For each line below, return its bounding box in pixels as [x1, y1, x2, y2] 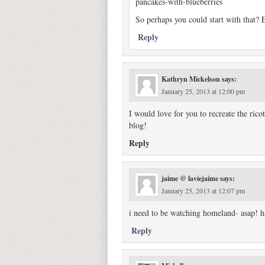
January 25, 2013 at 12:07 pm [161, 186, 245, 195]
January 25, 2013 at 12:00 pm [161, 86, 245, 96]
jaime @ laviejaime [161, 173, 218, 183]
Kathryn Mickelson [161, 74, 220, 84]
